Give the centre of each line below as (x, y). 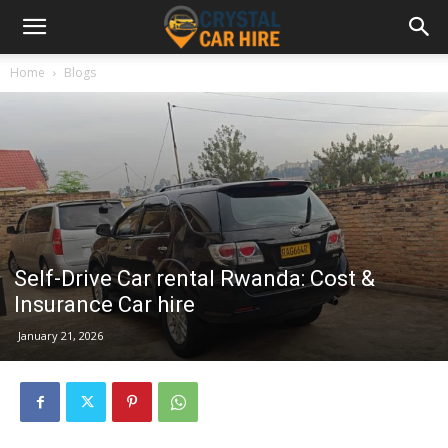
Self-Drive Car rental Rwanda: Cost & (194, 279)
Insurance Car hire (104, 305)
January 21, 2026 (60, 336)
